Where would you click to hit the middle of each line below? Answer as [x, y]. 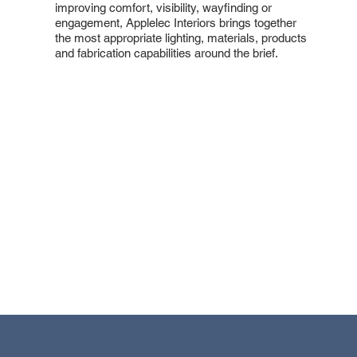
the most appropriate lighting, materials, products [180, 37]
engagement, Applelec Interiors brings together [175, 22]
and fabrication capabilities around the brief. [166, 53]
